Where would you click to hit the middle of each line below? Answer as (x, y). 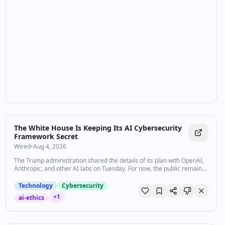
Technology (35, 186)
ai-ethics (31, 198)
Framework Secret (46, 136)
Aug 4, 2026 (49, 146)
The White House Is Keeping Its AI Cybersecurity (98, 128)
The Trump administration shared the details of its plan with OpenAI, (109, 160)
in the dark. (29, 177)
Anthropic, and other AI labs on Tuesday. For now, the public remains (109, 168)
